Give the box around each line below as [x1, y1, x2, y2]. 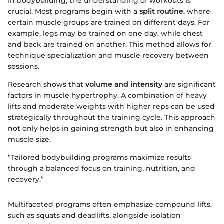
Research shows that [8, 79, 85, 89]
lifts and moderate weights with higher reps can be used [8, 101, 215, 111]
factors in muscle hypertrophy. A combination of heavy [8, 90, 207, 100]
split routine [139, 6, 183, 16]
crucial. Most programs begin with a [8, 6, 139, 16]
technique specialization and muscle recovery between [8, 50, 209, 60]
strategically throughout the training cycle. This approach [8, 112, 215, 122]
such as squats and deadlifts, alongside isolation [8, 210, 181, 220]
